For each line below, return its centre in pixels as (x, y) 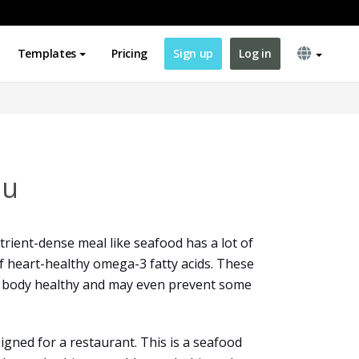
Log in (255, 53)
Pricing (130, 53)
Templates (47, 53)
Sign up (194, 53)
